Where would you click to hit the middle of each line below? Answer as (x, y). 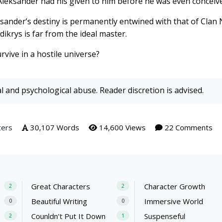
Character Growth (174, 187)
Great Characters (61, 187)
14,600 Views (121, 127)
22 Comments (188, 127)
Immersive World (173, 201)
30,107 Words (54, 127)
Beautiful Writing (59, 201)
